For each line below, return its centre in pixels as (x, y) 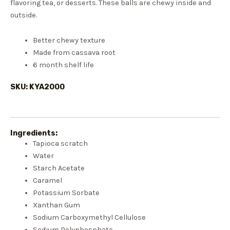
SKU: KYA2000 (37, 87)
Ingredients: (34, 133)
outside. (24, 15)
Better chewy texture (69, 41)
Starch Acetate (59, 168)
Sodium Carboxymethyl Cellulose (89, 217)
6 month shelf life (63, 65)
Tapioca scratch (60, 143)
